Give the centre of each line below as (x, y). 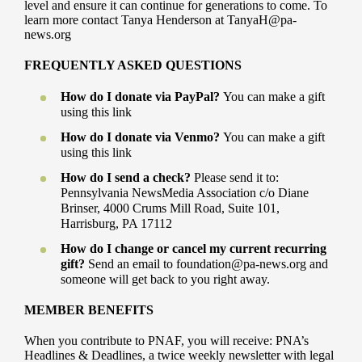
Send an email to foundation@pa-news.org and (206, 264)
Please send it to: (234, 177)
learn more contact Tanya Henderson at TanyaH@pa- (160, 20)
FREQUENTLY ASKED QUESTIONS (133, 65)
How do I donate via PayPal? (140, 97)
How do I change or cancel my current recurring (193, 248)
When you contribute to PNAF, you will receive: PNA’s (166, 341)
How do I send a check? (125, 177)
